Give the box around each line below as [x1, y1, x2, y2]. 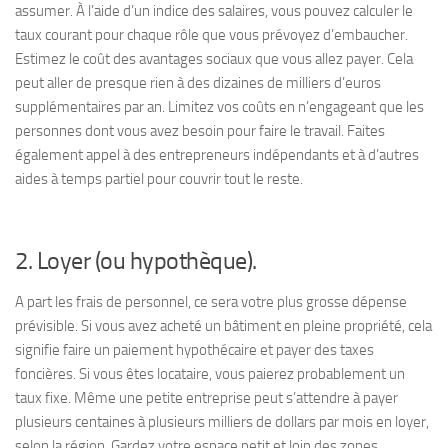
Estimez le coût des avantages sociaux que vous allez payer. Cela [15, 50, 413, 68]
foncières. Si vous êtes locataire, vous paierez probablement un [15, 365, 405, 383]
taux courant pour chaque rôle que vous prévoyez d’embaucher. [15, 26, 408, 44]
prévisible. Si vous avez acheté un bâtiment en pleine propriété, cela [15, 317, 432, 335]
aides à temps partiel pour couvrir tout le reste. [15, 170, 303, 188]
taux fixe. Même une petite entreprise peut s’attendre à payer [15, 389, 398, 407]
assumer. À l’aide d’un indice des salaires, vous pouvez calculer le [15, 2, 413, 20]
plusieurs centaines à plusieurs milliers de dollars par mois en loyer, [15, 413, 429, 431]
